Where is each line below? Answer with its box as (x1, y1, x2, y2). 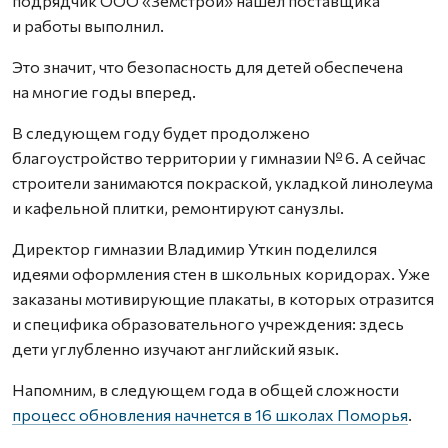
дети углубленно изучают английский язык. (12, 339, 339, 358)
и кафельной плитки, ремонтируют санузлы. (12, 198, 344, 217)
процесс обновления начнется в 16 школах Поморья (12, 405, 408, 424)
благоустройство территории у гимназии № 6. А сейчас (12, 148, 426, 167)
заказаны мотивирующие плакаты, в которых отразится (12, 289, 434, 308)
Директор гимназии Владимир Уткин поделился (12, 239, 377, 258)
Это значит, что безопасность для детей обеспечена (12, 57, 403, 76)
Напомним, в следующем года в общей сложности (12, 380, 399, 399)
